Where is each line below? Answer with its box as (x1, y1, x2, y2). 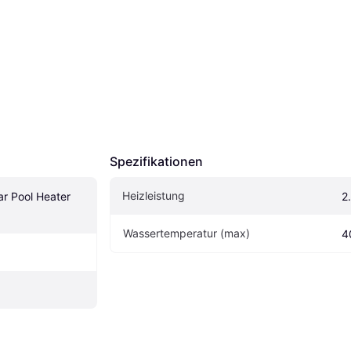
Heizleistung (122, 188, 185, 202)
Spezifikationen (110, 153, 203, 169)
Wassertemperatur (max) (123, 226, 250, 240)
